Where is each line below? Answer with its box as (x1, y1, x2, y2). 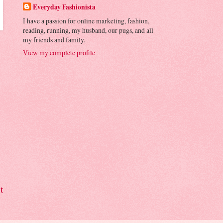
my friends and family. (23, 35, 85, 45)
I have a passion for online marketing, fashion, (23, 16, 149, 26)
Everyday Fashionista (33, 2, 96, 12)
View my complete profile (23, 48, 95, 58)
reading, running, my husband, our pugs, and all (23, 25, 153, 35)
